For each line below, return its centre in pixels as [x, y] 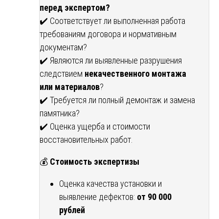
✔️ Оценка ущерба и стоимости [95, 127]
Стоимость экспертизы [95, 162]
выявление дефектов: [98, 197]
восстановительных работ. [86, 140]
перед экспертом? [75, 8]
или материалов [70, 87]
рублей [72, 210]
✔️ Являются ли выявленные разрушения [111, 61]
